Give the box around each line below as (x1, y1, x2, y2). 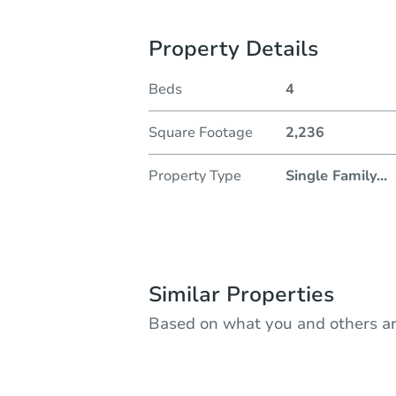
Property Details (148, 34, 318, 63)
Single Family (285, 165, 377, 186)
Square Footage (148, 122, 253, 142)
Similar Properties (148, 279, 334, 308)
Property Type (148, 165, 241, 186)
